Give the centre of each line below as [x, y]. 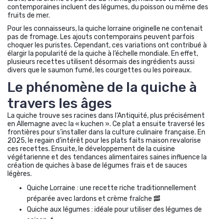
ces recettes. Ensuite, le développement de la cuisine [91, 149]
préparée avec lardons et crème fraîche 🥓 [94, 198]
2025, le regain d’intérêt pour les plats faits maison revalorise [104, 140]
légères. [20, 174]
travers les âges [60, 103]
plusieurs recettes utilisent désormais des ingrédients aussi [101, 62]
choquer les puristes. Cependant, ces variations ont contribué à [107, 45]
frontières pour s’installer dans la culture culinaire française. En [106, 132]
